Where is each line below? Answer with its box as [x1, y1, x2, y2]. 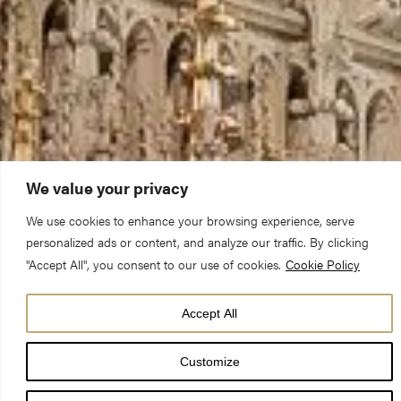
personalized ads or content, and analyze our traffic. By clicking [26, 232, 369, 251]
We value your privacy [26, 175, 188, 199]
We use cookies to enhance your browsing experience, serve [26, 210, 354, 229]
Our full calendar [21, 328, 189, 357]
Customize [179, 354, 240, 369]
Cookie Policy [286, 254, 360, 273]
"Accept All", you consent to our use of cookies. [26, 254, 281, 273]
